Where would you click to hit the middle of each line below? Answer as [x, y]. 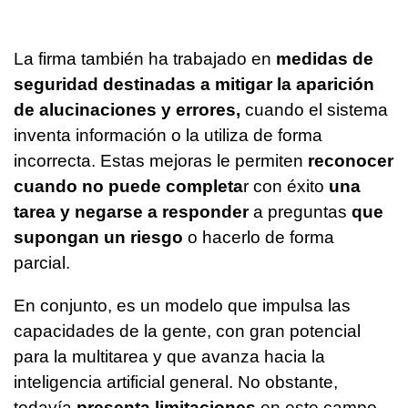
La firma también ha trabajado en [145, 59]
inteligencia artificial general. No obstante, [176, 382]
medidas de [325, 59]
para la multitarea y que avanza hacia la [169, 357]
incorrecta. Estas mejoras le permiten [158, 161]
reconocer [348, 161]
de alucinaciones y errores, [127, 110]
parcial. [42, 263]
